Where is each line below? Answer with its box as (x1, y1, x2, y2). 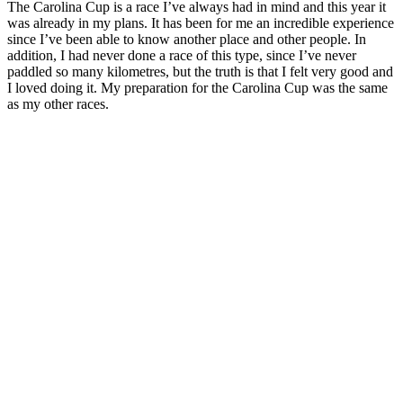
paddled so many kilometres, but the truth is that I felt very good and (7, 63, 393, 79)
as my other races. (7, 95, 109, 112)
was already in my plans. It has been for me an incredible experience (7, 14, 394, 31)
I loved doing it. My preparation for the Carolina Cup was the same (7, 79, 388, 95)
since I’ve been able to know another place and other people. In (7, 31, 366, 47)
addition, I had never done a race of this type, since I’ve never (7, 47, 356, 63)
